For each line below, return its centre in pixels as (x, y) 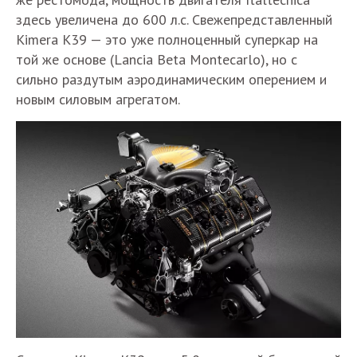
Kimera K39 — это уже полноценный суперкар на (167, 39)
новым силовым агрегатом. (98, 99)
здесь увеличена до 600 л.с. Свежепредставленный (174, 20)
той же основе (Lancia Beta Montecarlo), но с (157, 59)
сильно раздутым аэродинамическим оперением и (171, 79)
